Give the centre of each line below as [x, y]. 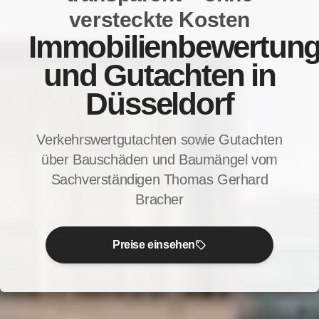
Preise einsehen [154, 244]
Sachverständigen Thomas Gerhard [159, 179]
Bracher [159, 199]
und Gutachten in [159, 75]
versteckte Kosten [159, 19]
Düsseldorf [159, 103]
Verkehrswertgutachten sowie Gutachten [159, 139]
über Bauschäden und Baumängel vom [159, 159]
